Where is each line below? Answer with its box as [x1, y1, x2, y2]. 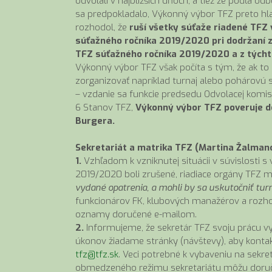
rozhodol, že [75, 21, 129, 33]
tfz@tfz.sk [75, 248, 118, 260]
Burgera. [75, 114, 115, 127]
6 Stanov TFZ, [75, 101, 135, 114]
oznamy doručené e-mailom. [75, 208, 197, 220]
